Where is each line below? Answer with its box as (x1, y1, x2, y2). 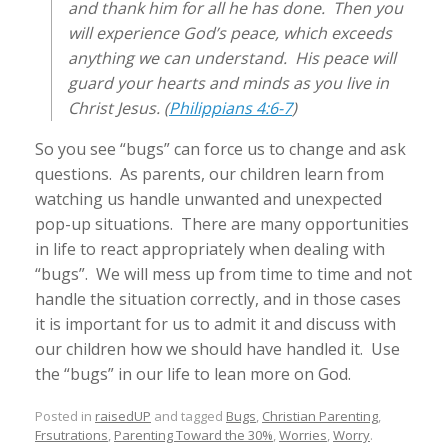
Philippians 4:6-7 (169, 97, 292, 119)
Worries (279, 425, 327, 444)
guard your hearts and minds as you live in (68, 72, 389, 94)
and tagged (151, 406, 226, 425)
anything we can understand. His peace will (68, 47, 396, 69)
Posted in (35, 406, 95, 425)
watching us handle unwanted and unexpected (35, 188, 382, 210)
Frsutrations (35, 425, 108, 444)
